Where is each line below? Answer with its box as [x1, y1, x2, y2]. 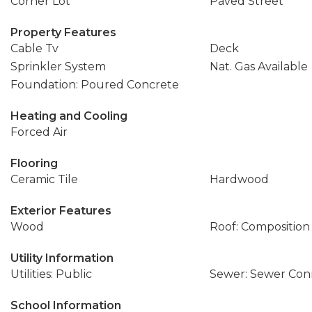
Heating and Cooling [10, 109, 127, 123]
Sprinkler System [10, 60, 106, 73]
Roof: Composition [209, 220, 310, 233]
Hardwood [209, 173, 269, 186]
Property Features [10, 26, 116, 39]
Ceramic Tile [10, 173, 78, 186]
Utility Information [10, 251, 114, 265]
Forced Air [10, 125, 68, 139]
